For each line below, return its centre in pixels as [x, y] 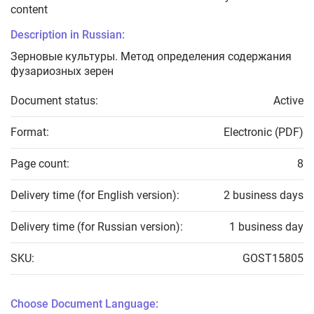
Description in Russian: [68, 35]
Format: [30, 132]
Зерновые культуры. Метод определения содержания [151, 57]
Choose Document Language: [84, 304]
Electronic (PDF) [264, 132]
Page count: [40, 164]
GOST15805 [273, 259]
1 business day [266, 227]
